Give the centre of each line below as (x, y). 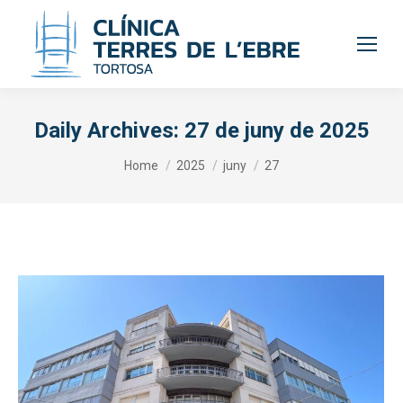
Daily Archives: (109, 130)
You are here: (162, 154)
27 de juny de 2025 (277, 130)
